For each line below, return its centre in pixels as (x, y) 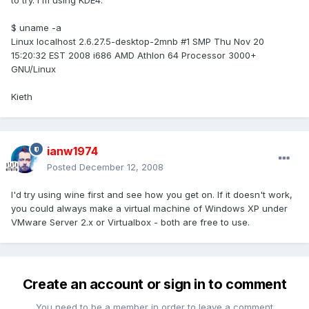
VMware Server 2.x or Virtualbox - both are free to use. (130, 222)
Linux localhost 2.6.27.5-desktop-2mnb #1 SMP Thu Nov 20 (138, 42)
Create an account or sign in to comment (154, 285)
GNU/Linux (33, 69)
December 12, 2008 (121, 167)
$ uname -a (36, 28)
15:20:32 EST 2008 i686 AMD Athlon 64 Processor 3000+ (134, 56)
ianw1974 (72, 151)
